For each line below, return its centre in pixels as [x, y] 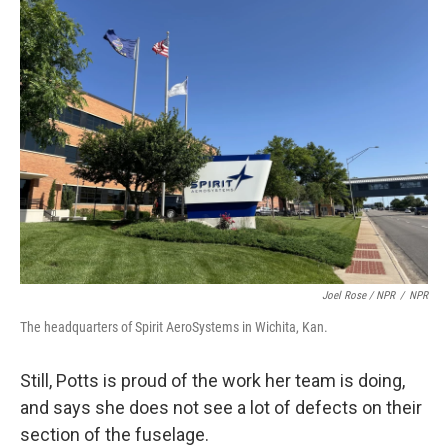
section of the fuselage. [114, 434]
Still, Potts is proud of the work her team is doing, [212, 380]
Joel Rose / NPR [358, 295]
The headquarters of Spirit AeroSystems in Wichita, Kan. [174, 327]
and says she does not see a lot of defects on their [221, 407]
